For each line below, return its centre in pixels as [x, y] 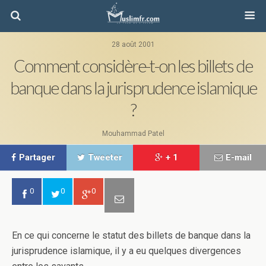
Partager [37, 158]
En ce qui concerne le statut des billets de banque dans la [131, 235]
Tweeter [105, 158]
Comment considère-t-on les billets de [133, 66]
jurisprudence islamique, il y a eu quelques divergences [126, 251]
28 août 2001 [133, 45]
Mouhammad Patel [133, 134]
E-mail [238, 158]
